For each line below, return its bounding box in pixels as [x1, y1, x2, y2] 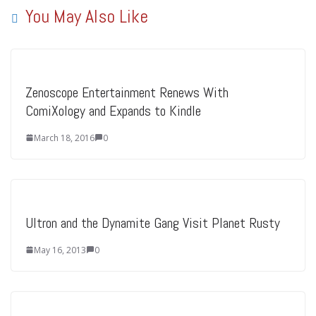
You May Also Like [25, 4, 148, 28]
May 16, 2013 [34, 243, 86, 256]
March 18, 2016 [34, 131, 95, 144]
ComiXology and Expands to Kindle [25, 101, 201, 120]
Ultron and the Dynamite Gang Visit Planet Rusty [25, 213, 280, 232]
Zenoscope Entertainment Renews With [25, 83, 229, 102]
